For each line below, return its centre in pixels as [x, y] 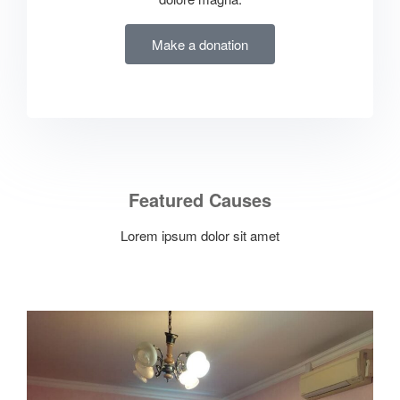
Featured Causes [200, 199]
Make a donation [200, 44]
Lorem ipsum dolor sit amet [200, 235]
